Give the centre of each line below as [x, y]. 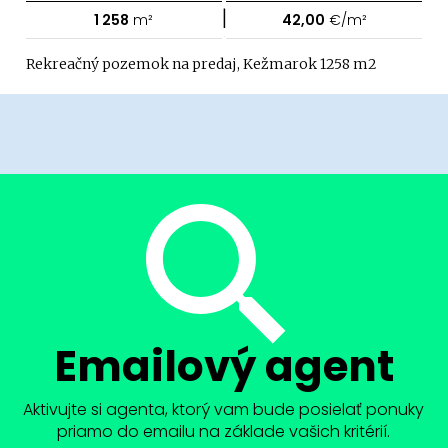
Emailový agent [223, 367]
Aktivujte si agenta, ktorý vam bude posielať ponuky [224, 410]
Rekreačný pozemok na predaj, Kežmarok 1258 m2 [201, 64]
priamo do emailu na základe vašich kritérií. [224, 432]
